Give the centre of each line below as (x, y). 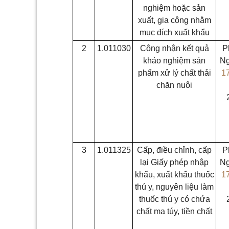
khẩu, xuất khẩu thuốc (174, 175)
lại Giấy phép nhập (174, 162)
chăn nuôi (174, 85)
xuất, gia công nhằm (174, 20)
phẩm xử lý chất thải (174, 73)
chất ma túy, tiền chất (174, 211)
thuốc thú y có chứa (174, 199)
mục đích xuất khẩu (174, 32)
